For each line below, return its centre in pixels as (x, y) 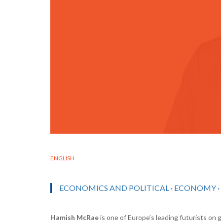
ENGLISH (62, 158)
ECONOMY (195, 187)
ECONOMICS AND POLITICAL (114, 187)
